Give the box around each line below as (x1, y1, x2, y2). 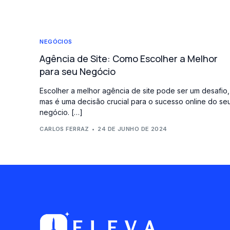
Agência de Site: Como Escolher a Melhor (40, 52, 218, 65)
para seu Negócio (40, 65, 116, 78)
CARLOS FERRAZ (40, 125, 89, 132)
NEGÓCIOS (40, 38, 72, 45)
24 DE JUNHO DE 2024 (98, 125, 167, 132)
